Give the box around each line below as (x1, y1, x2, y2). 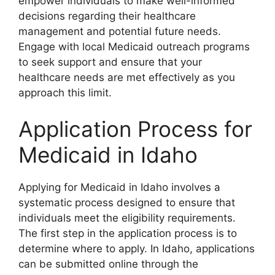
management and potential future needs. (18, 25, 221, 37)
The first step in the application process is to (18, 227, 237, 240)
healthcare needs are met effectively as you (18, 71, 235, 83)
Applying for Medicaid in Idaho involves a (18, 181, 220, 194)
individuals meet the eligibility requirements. (18, 212, 236, 225)
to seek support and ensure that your (18, 55, 202, 68)
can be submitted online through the (18, 258, 198, 271)
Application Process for (18, 116, 252, 142)
